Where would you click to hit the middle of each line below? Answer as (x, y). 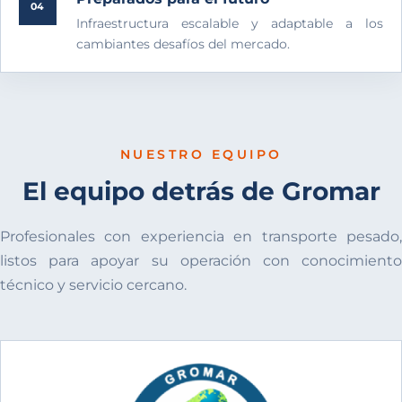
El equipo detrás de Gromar (201, 192)
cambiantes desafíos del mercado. (183, 44)
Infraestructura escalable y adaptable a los (230, 23)
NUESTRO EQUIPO (201, 155)
